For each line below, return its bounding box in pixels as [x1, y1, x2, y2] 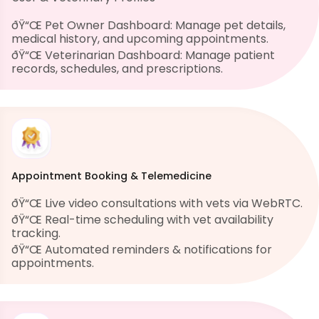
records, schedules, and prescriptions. [11, 61, 223, 78]
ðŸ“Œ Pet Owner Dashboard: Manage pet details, [11, 17, 286, 34]
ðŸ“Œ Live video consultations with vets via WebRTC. [11, 195, 303, 212]
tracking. [11, 225, 61, 242]
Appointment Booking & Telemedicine [11, 169, 211, 184]
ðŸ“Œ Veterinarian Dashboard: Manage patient [11, 47, 275, 64]
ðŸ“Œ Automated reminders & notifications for [11, 241, 272, 258]
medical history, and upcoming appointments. [11, 31, 268, 48]
